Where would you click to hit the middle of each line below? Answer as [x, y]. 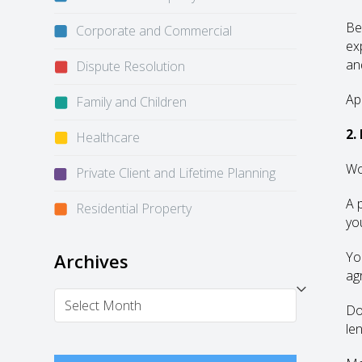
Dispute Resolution [131, 66]
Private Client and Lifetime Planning [176, 173]
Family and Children [132, 102]
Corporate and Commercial [154, 31]
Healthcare [108, 137]
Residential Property [134, 208]
